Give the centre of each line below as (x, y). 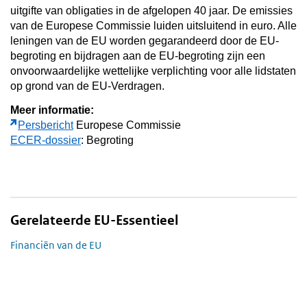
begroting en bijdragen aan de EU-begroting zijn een (138, 56)
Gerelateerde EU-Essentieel (94, 220)
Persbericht (46, 125)
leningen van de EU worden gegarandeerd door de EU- (145, 40)
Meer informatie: (52, 110)
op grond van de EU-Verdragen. (87, 86)
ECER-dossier (46, 140)
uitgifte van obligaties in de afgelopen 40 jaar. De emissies (151, 10)
